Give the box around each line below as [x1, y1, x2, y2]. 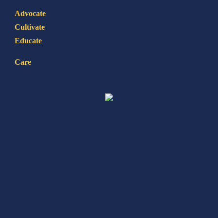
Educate [15, 36, 42, 45]
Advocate [15, 9, 46, 18]
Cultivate [15, 22, 45, 31]
